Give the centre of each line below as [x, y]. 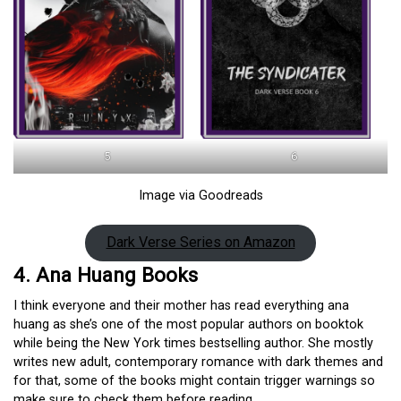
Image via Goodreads [200, 196]
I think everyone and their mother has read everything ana [181, 306]
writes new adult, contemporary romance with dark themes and [198, 363]
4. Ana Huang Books [106, 275]
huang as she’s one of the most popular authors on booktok [188, 325]
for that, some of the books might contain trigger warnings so [194, 381]
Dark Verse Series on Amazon [200, 243]
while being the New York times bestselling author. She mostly [193, 344]
